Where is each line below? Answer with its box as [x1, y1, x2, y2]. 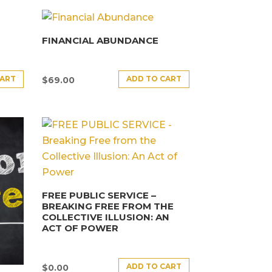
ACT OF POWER [41, 222, 118, 234]
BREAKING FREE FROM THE [41, 200, 174, 212]
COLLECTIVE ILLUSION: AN [41, 211, 169, 223]
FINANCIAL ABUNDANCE [41, 35, 158, 47]
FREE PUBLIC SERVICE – [41, 189, 156, 202]
